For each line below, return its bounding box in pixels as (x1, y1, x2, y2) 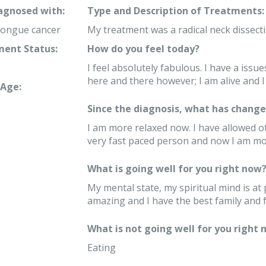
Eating (87, 241, 116, 254)
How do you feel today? (87, 42, 199, 55)
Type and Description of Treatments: (87, 4, 264, 17)
